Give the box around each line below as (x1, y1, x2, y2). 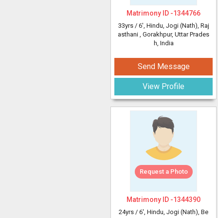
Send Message (137, 62, 190, 71)
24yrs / (119, 208, 139, 216)
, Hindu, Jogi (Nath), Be (144, 208, 208, 216)
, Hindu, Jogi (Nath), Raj (143, 22, 209, 29)
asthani (118, 31, 140, 38)
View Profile (143, 82, 184, 91)
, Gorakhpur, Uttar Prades (140, 31, 209, 38)
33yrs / (118, 22, 139, 29)
